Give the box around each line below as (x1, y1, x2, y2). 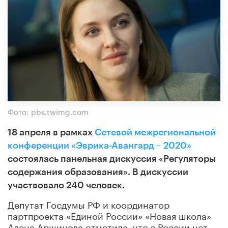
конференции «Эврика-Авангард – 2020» (8, 140, 191, 150)
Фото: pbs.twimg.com (8, 104, 89, 117)
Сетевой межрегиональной (95, 127, 216, 137)
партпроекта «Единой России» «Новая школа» (8, 207, 211, 222)
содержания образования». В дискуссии (8, 167, 188, 177)
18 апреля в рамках (8, 127, 95, 137)
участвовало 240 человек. (8, 180, 125, 190)
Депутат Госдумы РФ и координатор (8, 196, 169, 211)
